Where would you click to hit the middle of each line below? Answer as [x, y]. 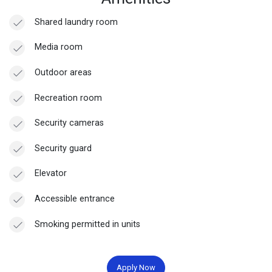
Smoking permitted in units [87, 224]
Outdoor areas [63, 73]
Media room [58, 47]
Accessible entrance [74, 199]
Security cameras [69, 123]
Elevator [50, 173]
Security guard [63, 148]
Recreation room [68, 97]
